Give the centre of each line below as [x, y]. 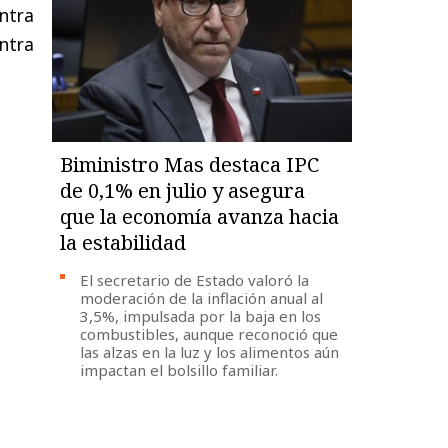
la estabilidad [123, 242]
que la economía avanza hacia [200, 216]
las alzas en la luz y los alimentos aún [210, 351]
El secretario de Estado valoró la [195, 279]
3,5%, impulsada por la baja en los [201, 315]
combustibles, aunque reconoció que [209, 333]
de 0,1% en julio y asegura [183, 190]
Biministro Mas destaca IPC [190, 164]
